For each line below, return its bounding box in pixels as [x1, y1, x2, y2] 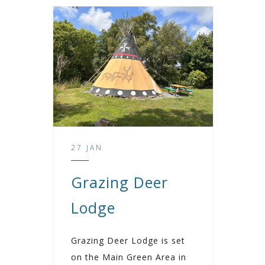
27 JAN [71, 142, 103, 153]
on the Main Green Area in [71, 251, 186, 263]
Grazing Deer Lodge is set [71, 234, 185, 246]
